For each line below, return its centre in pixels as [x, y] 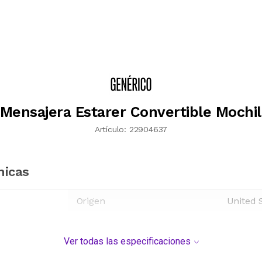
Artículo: [110, 129]
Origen [91, 201]
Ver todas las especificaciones [127, 241]
